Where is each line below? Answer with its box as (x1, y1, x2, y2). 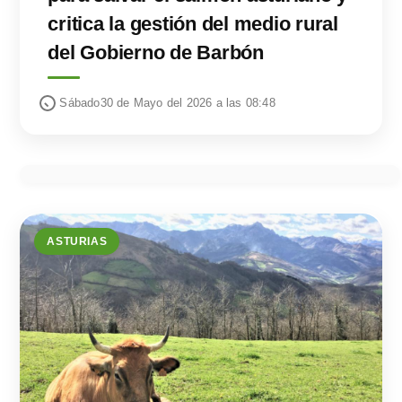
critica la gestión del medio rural (48, 13, 338, 36)
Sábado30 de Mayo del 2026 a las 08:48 (59, 96, 275, 110)
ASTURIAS (47, 236, 108, 248)
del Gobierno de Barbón (48, 41, 264, 65)
